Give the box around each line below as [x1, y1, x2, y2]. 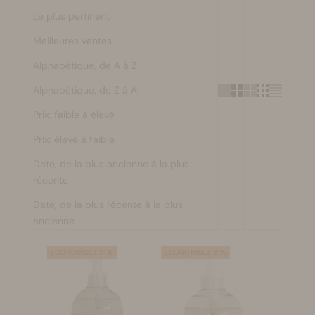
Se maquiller [22, 14, 78, 27]
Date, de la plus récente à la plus [33, 198, 184, 211]
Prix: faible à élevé [33, 108, 115, 121]
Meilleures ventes [33, 34, 112, 47]
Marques [22, 93, 63, 105]
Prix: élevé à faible [33, 133, 115, 146]
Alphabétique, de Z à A [33, 84, 138, 96]
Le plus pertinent [33, 10, 110, 22]
